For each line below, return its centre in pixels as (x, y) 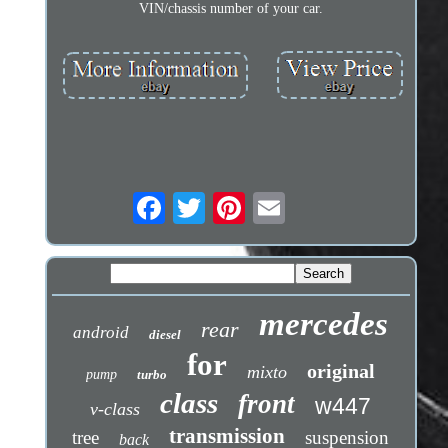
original (341, 370)
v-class (115, 408)
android (101, 332)
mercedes (324, 323)
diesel (165, 334)
